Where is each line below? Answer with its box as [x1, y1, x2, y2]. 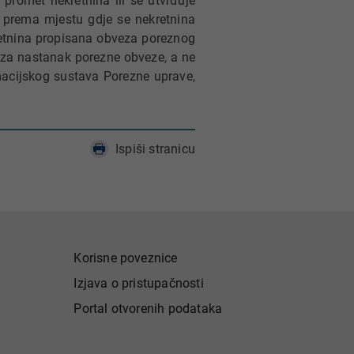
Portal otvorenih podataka [73, 301, 223, 316]
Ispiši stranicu [115, 141, 195, 156]
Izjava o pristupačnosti [73, 276, 204, 291]
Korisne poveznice [73, 250, 178, 265]
